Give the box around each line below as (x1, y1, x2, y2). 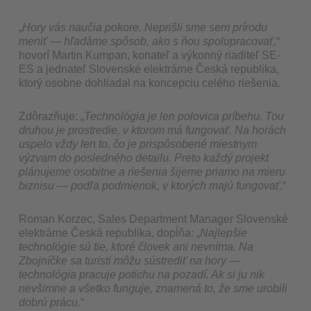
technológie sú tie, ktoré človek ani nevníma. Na (19, 240, 254, 253)
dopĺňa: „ (154, 226, 201, 239)
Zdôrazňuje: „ (19, 110, 85, 122)
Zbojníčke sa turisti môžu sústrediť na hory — (19, 254, 241, 267)
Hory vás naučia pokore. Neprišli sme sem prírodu (22, 21, 268, 33)
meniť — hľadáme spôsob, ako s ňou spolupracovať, (19, 35, 277, 47)
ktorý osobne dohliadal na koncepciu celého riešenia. (19, 76, 281, 89)
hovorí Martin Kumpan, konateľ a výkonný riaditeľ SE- (19, 49, 281, 61)
